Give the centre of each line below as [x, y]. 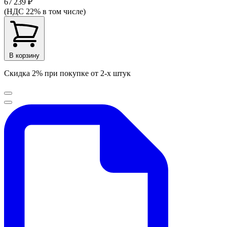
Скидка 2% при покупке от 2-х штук [67, 73]
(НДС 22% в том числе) [45, 11]
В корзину [24, 55]
